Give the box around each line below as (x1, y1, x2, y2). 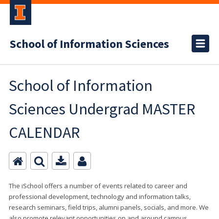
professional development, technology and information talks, (9, 192, 191, 201)
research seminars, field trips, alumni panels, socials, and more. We (9, 203, 209, 212)
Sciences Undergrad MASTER (9, 99, 195, 119)
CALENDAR (9, 123, 80, 142)
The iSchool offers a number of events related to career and (9, 181, 187, 190)
